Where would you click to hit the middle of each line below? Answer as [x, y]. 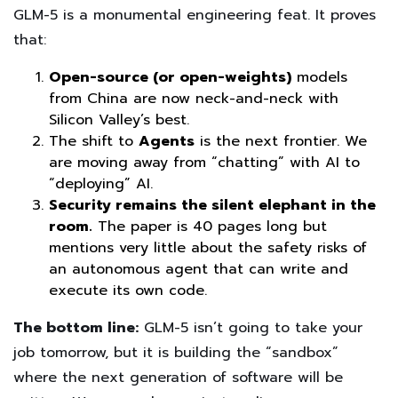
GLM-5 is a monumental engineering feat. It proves [195, 15]
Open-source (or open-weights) [170, 77]
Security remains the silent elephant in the [212, 205]
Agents [167, 141]
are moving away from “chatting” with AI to [204, 162]
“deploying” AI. [101, 183]
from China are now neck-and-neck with [194, 98]
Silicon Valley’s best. [119, 119]
